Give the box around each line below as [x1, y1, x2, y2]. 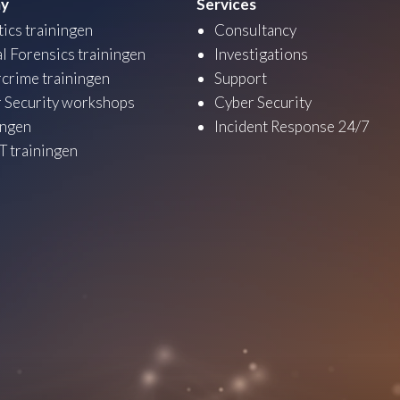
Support [214, 69, 267, 88]
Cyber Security [214, 93, 312, 112]
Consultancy [214, 21, 296, 40]
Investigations [214, 45, 308, 64]
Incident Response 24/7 [214, 117, 370, 137]
